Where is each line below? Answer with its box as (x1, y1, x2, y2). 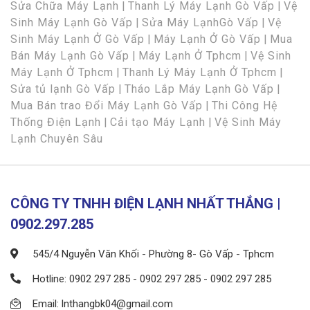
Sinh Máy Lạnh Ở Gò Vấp (10, 33, 145, 46)
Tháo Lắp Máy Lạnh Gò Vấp (125, 82, 274, 96)
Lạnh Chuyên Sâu (10, 132, 103, 146)
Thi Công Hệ (212, 99, 277, 113)
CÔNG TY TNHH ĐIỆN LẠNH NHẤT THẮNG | (10, 195, 281, 212)
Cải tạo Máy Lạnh (110, 116, 206, 129)
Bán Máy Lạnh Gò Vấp (10, 49, 129, 63)
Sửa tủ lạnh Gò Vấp (10, 82, 116, 96)
